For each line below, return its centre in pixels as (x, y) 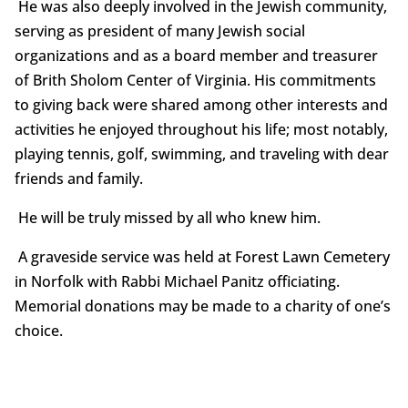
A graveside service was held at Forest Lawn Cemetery (202, 257)
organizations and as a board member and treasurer (196, 56)
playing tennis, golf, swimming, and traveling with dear (201, 154)
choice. (38, 331)
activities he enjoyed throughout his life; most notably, (201, 130)
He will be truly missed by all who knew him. (167, 218)
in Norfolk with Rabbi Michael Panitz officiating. (177, 282)
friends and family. (78, 179)
